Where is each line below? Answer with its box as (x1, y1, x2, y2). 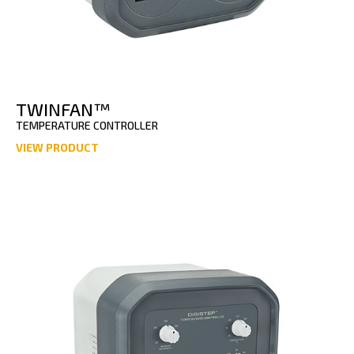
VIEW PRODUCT (16, 141, 99, 155)
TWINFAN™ (16, 99, 110, 120)
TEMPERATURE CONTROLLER (16, 119, 158, 133)
